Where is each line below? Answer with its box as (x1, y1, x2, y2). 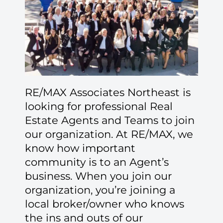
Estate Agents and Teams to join (25, 114, 195, 127)
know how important (25, 142, 135, 155)
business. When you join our (25, 170, 172, 183)
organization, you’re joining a (25, 184, 175, 197)
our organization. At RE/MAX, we (25, 128, 193, 141)
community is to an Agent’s (25, 156, 169, 169)
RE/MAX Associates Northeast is (25, 86, 191, 99)
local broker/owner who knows (25, 198, 184, 211)
